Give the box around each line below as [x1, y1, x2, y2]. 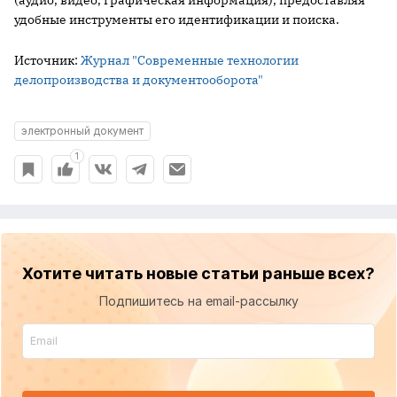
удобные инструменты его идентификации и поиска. [14, 12, 339, 27]
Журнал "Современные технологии [81, 52, 299, 68]
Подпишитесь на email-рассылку [98, 293, 299, 308]
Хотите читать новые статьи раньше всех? [22, 264, 375, 283]
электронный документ [21, 124, 144, 137]
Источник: [14, 52, 81, 68]
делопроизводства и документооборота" [14, 72, 263, 88]
